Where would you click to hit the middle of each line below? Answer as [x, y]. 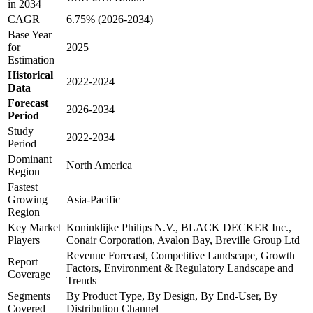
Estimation [31, 59]
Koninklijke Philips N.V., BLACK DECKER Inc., [179, 227]
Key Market [34, 227]
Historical [30, 75]
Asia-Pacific [93, 199]
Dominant [30, 159]
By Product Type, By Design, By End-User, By [172, 296]
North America [99, 165]
